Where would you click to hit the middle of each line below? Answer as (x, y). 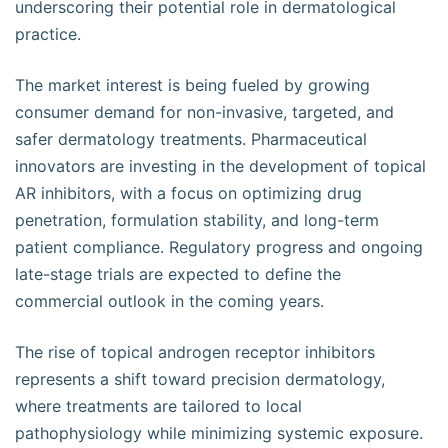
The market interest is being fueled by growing (192, 85)
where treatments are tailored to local (158, 406)
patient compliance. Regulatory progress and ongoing (219, 247)
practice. (48, 34)
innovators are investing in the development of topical (220, 166)
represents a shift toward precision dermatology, (200, 379)
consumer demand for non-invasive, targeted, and (204, 112)
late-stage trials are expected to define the (178, 274)
